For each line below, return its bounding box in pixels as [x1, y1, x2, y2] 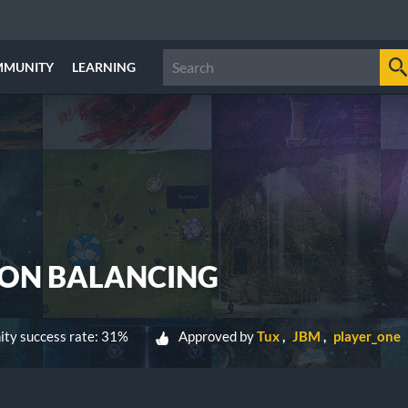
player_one [333, 328, 401, 344]
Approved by [178, 328, 254, 344]
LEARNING [72, 59, 136, 75]
